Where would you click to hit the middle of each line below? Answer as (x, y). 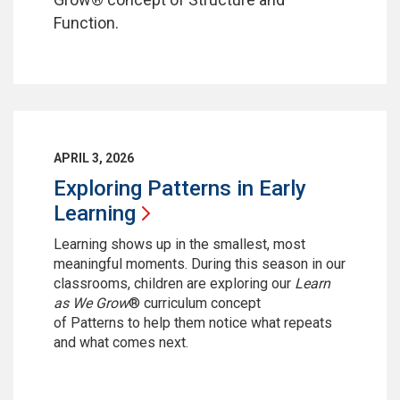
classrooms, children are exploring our (174, 284)
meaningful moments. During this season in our (200, 264)
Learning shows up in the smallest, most (179, 245)
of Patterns (89, 323)
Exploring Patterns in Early (180, 189)
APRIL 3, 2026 (94, 158)
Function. (88, 23)
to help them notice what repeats (230, 323)
